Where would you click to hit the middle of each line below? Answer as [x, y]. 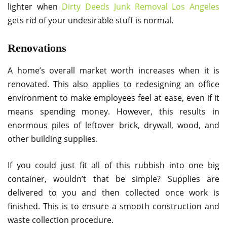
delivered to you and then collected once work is [113, 192]
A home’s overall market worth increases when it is [113, 70]
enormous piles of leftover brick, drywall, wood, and [113, 125]
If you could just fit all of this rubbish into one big [113, 165]
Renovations [37, 48]
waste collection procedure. [61, 220]
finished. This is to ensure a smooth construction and [113, 206]
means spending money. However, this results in [113, 111]
